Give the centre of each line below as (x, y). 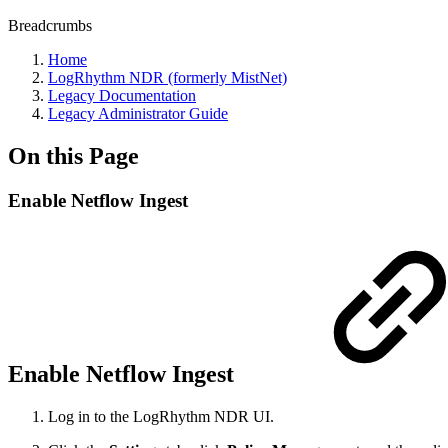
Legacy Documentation (122, 95)
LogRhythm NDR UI (201, 416)
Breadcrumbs (50, 25)
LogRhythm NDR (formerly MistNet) (167, 77)
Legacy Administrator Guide (138, 113)
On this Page (73, 155)
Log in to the (90, 416)
